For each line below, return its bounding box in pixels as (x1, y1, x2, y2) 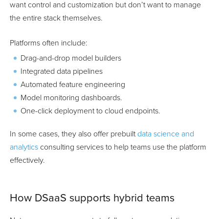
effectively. (10, 155, 45, 166)
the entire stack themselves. (10, 13, 103, 23)
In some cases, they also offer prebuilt (10, 129, 137, 139)
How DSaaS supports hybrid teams (10, 192, 175, 205)
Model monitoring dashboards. (21, 93, 122, 103)
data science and (137, 129, 194, 139)
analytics (10, 142, 38, 153)
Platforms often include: (10, 38, 88, 48)
